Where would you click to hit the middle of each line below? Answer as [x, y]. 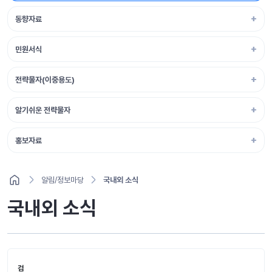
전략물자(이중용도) [45, 80]
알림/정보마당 [63, 180]
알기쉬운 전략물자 [43, 110]
